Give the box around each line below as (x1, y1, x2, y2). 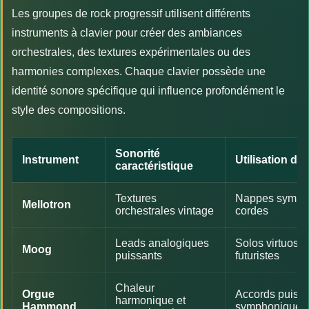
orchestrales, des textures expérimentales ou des (12, 46, 250, 58)
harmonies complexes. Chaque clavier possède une (12, 65, 266, 77)
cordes (235, 204, 268, 217)
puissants (115, 249, 162, 261)
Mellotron (22, 198, 71, 210)
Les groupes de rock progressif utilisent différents (12, 7, 250, 19)
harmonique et (115, 294, 186, 306)
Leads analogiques (115, 237, 209, 249)
